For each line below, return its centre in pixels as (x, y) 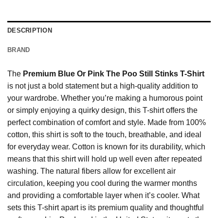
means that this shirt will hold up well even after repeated (105, 159)
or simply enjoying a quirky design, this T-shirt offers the (102, 110)
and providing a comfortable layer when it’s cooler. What (103, 195)
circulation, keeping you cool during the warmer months (102, 183)
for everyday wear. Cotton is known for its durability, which (106, 146)
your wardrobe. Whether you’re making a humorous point (105, 98)
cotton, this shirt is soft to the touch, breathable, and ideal (104, 134)
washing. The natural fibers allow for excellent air (91, 171)
